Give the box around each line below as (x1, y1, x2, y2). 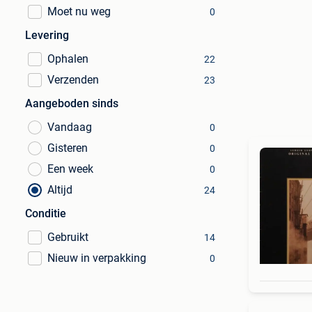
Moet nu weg (47, 5, 111, 18)
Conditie (25, 207, 66, 220)
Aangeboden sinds (25, 97, 118, 110)
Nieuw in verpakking (47, 251, 146, 265)
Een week (47, 162, 93, 175)
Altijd (47, 183, 72, 196)
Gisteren (47, 141, 88, 155)
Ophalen (47, 52, 88, 65)
